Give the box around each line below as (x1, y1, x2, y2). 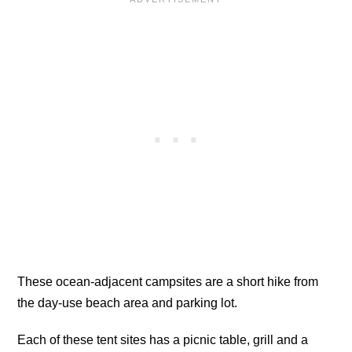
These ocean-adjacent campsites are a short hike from (17, 274, 319, 288)
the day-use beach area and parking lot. (17, 295, 238, 310)
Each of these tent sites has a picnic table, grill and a (17, 332, 309, 346)
